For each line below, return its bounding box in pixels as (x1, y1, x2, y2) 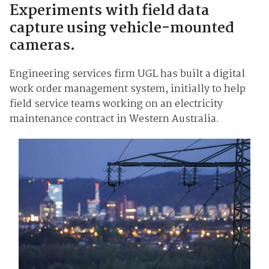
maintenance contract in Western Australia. (9, 110, 219, 127)
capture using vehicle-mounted (9, 16, 234, 40)
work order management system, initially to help (9, 80, 246, 97)
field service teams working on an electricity (9, 95, 223, 112)
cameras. (9, 34, 75, 58)
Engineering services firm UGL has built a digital (9, 65, 245, 82)
